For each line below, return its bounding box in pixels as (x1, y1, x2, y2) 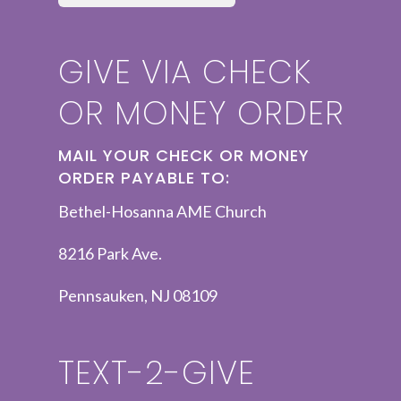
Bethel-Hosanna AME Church (58, 200, 267, 221)
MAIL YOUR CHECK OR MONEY (58, 144, 310, 166)
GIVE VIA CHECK (58, 48, 311, 95)
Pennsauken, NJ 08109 (58, 285, 218, 305)
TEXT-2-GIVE (58, 349, 255, 396)
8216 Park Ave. (58, 243, 162, 263)
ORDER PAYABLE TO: (58, 166, 230, 189)
